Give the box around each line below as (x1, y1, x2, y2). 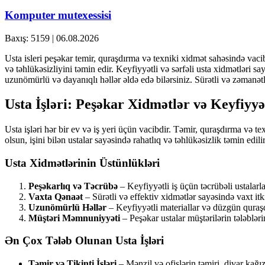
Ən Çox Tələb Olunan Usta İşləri (5, 234, 164, 247)
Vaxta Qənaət (28, 191, 83, 202)
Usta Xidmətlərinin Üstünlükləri (5, 157, 160, 170)
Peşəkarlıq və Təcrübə (28, 180, 118, 191)
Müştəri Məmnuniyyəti (28, 212, 120, 223)
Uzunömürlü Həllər (28, 202, 106, 212)
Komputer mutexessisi (5, 8, 111, 21)
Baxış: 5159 (5, 33, 50, 43)
